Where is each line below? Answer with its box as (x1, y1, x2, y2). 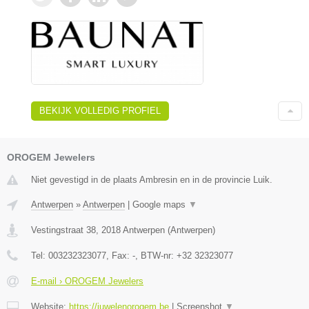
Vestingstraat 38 (31, 225, 96, 236)
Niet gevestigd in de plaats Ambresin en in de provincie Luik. (31, 175, 272, 186)
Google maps (132, 199, 188, 210)
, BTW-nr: (135, 250, 177, 261)
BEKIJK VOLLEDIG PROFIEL (39, 106, 161, 117)
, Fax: (106, 250, 132, 261)
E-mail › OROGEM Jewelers (31, 276, 143, 287)
